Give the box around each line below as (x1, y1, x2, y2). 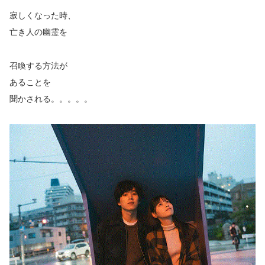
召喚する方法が (9, 60, 67, 70)
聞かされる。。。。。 (9, 93, 92, 104)
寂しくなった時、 (9, 11, 76, 21)
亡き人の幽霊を (9, 27, 67, 37)
